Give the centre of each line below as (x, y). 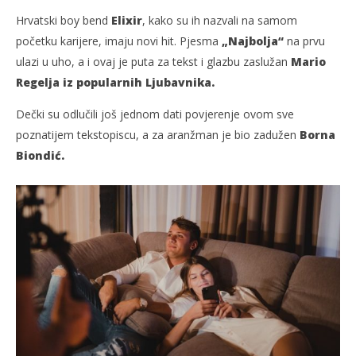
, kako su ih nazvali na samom (220, 20)
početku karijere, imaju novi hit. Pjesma (119, 41)
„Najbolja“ (253, 41)
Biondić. (40, 155)
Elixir (127, 20)
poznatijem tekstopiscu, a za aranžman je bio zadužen (158, 134)
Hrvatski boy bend (64, 20)
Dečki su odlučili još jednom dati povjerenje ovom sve (155, 114)
